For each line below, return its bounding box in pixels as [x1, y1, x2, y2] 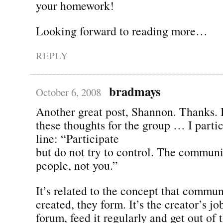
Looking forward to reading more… [36, 22, 208, 39]
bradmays [109, 82, 161, 100]
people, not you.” [36, 157, 118, 173]
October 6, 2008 [36, 85, 101, 99]
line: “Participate [36, 130, 119, 146]
